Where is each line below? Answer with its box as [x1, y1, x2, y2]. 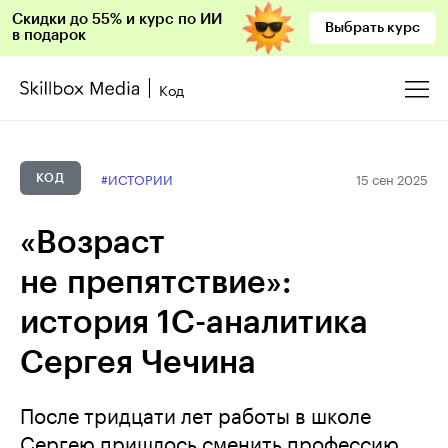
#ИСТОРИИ [100, 168, 173, 188]
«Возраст [20, 227, 165, 259]
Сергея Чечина [20, 347, 256, 379]
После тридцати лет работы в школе [20, 397, 371, 429]
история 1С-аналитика [20, 307, 368, 339]
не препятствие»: [20, 267, 292, 299]
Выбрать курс [325, 21, 420, 35]
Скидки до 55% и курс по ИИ [12, 12, 222, 27]
